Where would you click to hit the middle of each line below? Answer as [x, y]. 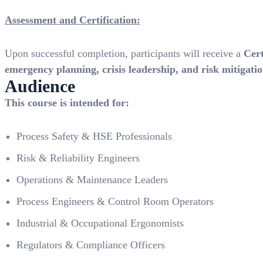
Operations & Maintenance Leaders [92, 180]
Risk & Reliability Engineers [78, 158]
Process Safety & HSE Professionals [94, 136]
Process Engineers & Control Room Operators [115, 201]
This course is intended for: [67, 103]
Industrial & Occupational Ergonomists [100, 223]
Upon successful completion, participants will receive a [124, 53]
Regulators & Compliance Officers [91, 245]
